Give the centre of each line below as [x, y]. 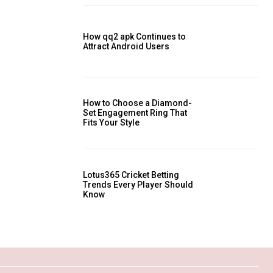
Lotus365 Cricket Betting [131, 175]
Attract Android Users [126, 46]
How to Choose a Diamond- [137, 103]
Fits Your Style [111, 123]
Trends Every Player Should [138, 184]
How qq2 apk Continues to [134, 36]
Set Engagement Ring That [135, 113]
